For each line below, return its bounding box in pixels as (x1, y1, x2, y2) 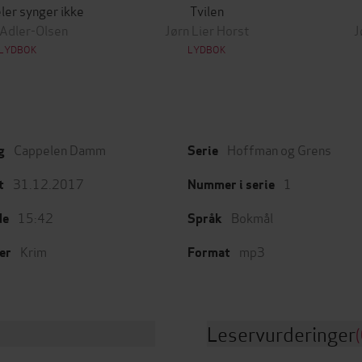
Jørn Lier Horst (164, 20, 250, 39)
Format (187, 244, 230, 261)
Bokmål (231, 208, 273, 226)
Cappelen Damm (14, 140, 106, 158)
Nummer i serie (187, 176, 275, 193)
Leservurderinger (207, 319, 356, 347)
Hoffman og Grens (227, 140, 331, 158)
